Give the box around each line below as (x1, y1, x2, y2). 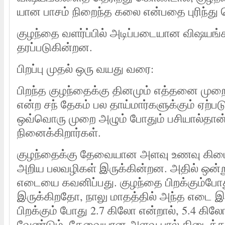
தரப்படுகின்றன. (17, 39, 92, 54)
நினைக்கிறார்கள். (17, 125, 101, 140)
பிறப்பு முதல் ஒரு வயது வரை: (17, 61, 154, 76)
